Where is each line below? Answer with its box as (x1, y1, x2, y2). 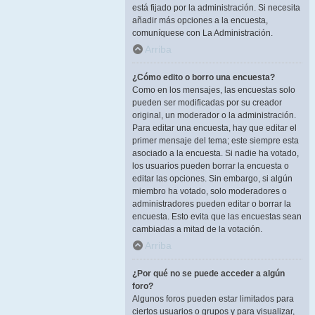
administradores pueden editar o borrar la (132, 199, 291, 209)
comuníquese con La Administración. (132, 28, 273, 38)
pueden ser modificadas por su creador (132, 98, 282, 108)
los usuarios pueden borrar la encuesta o (132, 161, 289, 171)
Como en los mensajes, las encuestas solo (132, 85, 295, 95)
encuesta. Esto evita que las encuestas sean (132, 212, 302, 221)
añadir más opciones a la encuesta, (132, 15, 268, 25)
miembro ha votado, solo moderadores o (132, 186, 287, 196)
